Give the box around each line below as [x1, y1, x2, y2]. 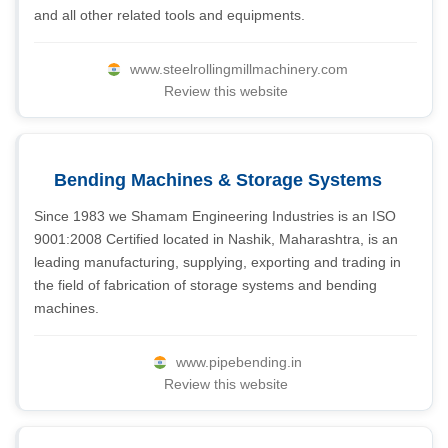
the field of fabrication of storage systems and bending [34, 277, 377, 293]
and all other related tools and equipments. [34, 7, 305, 23]
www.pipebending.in [175, 354, 302, 370]
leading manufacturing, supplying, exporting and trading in [34, 254, 401, 270]
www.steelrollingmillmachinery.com [129, 61, 348, 77]
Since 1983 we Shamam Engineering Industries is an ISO [34, 208, 396, 224]
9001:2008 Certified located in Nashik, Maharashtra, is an [34, 231, 398, 247]
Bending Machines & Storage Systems [54, 170, 382, 190]
